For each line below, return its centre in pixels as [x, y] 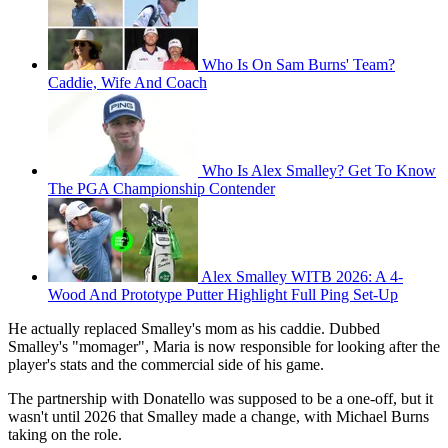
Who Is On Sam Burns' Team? [298, 65]
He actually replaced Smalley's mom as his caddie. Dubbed [194, 329]
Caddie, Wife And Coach [127, 83]
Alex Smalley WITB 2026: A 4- [302, 277]
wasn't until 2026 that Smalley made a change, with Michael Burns [218, 417]
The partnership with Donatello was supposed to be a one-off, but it [220, 399]
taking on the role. [65, 435]
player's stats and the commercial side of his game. [166, 365]
